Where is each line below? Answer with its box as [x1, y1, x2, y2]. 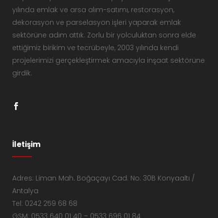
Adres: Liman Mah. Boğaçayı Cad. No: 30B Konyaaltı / [12, 173, 195, 183]
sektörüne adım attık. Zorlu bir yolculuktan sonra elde [12, 30, 196, 40]
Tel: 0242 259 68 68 [12, 198, 77, 208]
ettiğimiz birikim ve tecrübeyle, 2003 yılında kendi [12, 42, 179, 53]
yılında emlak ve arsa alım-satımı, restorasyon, [12, 4, 174, 15]
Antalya [12, 185, 38, 196]
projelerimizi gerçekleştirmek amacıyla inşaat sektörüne [12, 55, 205, 65]
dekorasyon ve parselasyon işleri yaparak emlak [12, 17, 181, 27]
